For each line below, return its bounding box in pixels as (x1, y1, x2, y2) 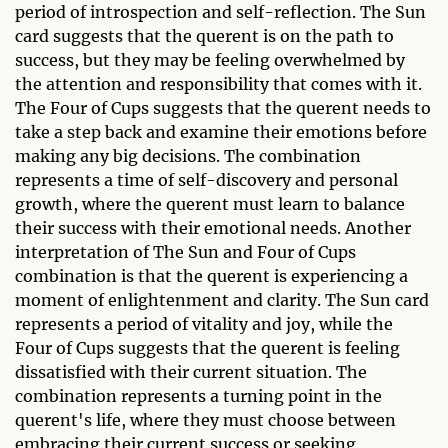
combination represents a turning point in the (15, 386, 382, 407)
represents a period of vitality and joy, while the (15, 314, 393, 335)
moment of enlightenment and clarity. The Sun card (15, 290, 429, 311)
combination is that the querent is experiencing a (15, 266, 408, 287)
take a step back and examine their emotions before (15, 122, 427, 143)
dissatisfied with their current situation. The (15, 362, 367, 383)
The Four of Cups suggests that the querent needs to (15, 98, 431, 119)
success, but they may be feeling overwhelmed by (15, 50, 405, 71)
